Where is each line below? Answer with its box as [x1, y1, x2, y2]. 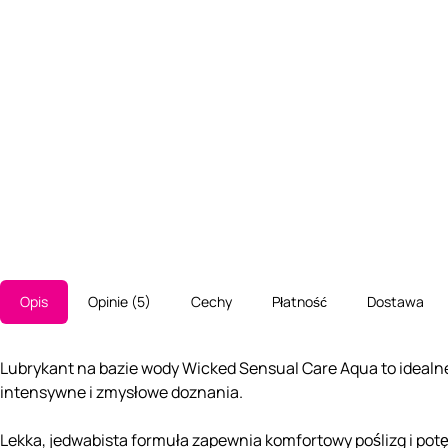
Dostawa [367, 292, 424, 312]
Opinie [88, 292, 131, 312]
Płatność [272, 292, 327, 312]
